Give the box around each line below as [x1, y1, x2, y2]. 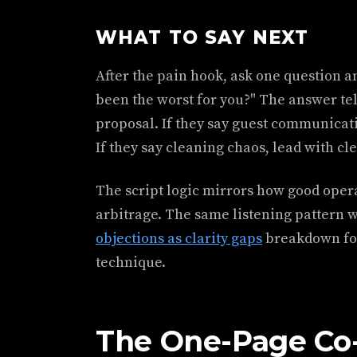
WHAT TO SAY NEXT [96, 26, 308, 49]
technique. [96, 253, 166, 272]
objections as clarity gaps [96, 229, 262, 248]
